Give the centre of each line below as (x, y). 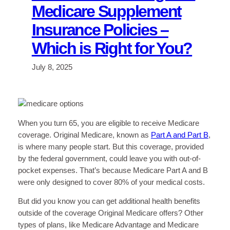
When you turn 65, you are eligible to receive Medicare (108, 123)
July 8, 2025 (52, 68)
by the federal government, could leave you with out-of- (109, 158)
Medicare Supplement (107, 12)
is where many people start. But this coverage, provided (111, 147)
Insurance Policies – (100, 30)
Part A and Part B (179, 135)
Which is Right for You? (112, 49)
